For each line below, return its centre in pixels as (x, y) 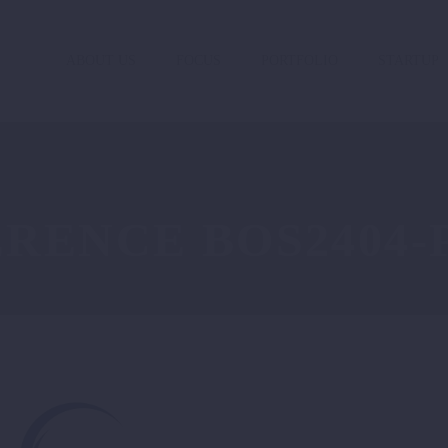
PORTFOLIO (299, 60)
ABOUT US (101, 60)
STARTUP (408, 60)
